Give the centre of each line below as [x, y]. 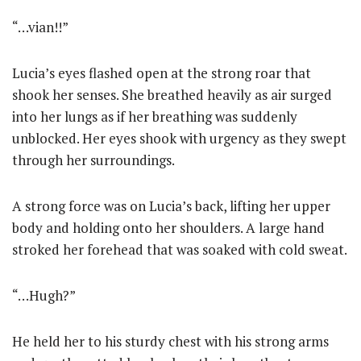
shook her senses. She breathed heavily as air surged [172, 95]
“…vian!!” [40, 27]
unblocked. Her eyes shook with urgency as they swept [179, 138]
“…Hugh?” [44, 295]
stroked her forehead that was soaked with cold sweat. [180, 249]
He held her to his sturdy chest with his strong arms [170, 341]
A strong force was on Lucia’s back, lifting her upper [171, 206]
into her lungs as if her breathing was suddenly [155, 116]
